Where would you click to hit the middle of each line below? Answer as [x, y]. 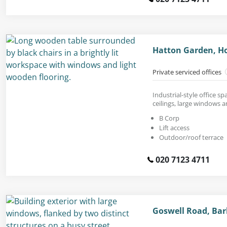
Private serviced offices [188, 72]
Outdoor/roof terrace [191, 137]
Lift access [174, 127]
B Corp [169, 118]
